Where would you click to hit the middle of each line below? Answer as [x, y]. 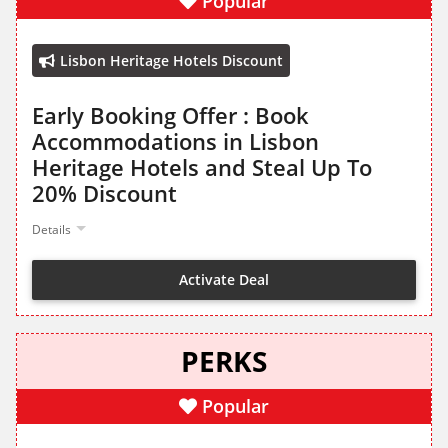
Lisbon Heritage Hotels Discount [171, 61]
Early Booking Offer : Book [170, 115]
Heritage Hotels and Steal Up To [202, 167]
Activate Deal [224, 279]
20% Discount [104, 193]
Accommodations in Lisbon [175, 141]
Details [51, 230]
